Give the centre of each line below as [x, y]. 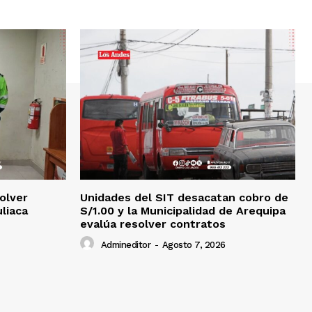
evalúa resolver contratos [153, 224]
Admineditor [125, 244]
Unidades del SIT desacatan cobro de [184, 198]
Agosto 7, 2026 [194, 244]
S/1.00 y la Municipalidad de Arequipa [183, 211]
